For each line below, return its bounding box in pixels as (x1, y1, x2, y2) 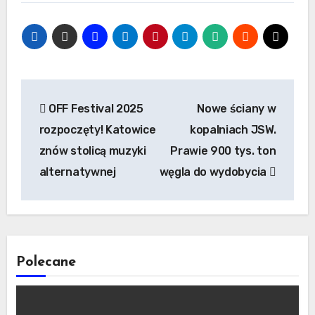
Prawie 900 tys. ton (170, 143, 276, 157)
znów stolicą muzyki (39, 143, 146, 157)
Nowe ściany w (197, 101, 276, 115)
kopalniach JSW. (190, 122, 276, 136)
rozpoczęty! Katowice (39, 122, 156, 136)
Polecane (15, 255, 76, 269)
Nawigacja (20, 81, 133, 104)
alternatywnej (39, 165, 116, 179)
